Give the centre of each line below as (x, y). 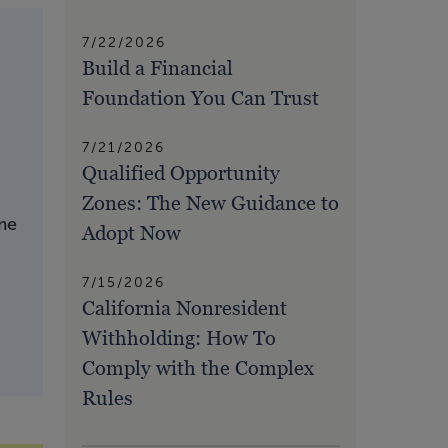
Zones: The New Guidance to (210, 203)
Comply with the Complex (198, 368)
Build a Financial (157, 68)
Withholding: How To (179, 338)
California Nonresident (184, 308)
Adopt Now (131, 233)
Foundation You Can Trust (200, 98)
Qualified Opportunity (181, 173)
